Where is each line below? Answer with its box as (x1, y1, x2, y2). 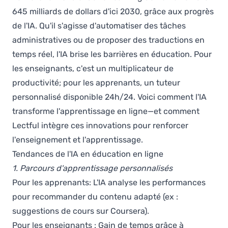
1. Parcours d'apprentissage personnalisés (12, 163, 173, 173)
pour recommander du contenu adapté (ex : (12, 192, 178, 202)
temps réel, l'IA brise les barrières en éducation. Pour (12, 49, 212, 59)
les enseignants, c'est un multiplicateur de (12, 64, 174, 73)
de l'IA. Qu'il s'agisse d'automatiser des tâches (12, 21, 186, 31)
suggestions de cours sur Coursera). (12, 206, 149, 216)
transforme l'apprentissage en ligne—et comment (12, 106, 199, 116)
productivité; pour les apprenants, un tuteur (12, 78, 180, 88)
